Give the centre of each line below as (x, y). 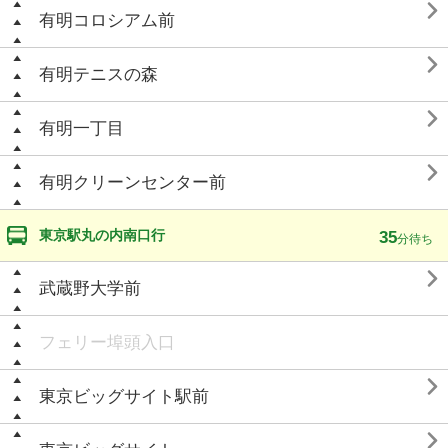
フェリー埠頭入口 (107, 342)
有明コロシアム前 (107, 20)
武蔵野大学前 (90, 288)
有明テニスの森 (98, 74)
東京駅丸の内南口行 (102, 235)
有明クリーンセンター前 (132, 182)
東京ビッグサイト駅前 (124, 396)
